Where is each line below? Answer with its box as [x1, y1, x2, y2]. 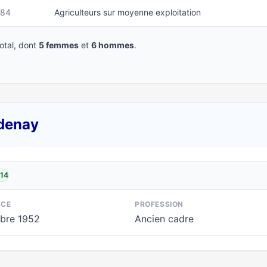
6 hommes [91, 40, 134, 50]
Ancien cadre [135, 213, 194, 225]
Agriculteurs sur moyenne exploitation [54, 7, 201, 17]
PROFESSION [135, 200, 184, 209]
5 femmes [39, 40, 79, 50]
